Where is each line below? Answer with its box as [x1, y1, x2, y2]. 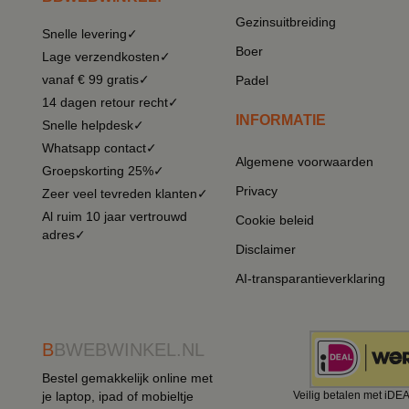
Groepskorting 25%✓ [42, 163, 164, 178]
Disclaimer [236, 242, 296, 257]
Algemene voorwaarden [236, 154, 373, 169]
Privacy [236, 184, 278, 198]
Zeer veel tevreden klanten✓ [42, 186, 208, 201]
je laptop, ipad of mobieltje [42, 389, 194, 404]
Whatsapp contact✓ [42, 141, 157, 155]
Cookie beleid [236, 213, 314, 227]
